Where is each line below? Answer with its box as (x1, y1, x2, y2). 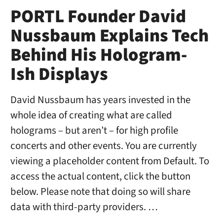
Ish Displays (10, 61, 108, 87)
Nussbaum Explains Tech (10, 23, 209, 49)
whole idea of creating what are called (10, 108, 172, 122)
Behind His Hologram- (10, 42, 187, 68)
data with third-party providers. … (10, 199, 158, 214)
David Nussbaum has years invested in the (10, 92, 190, 107)
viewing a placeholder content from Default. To (10, 153, 209, 168)
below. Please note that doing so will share (10, 184, 190, 199)
